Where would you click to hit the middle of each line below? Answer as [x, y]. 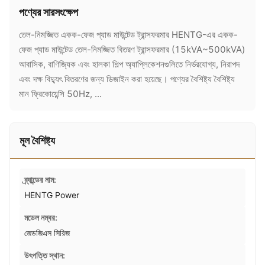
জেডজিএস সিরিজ [47, 233]
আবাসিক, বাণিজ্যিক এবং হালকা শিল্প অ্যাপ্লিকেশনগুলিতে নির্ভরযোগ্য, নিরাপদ [129, 64]
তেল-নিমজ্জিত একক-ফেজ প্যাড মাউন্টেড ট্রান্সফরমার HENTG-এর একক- [128, 35]
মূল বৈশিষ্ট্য [37, 140]
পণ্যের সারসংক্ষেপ [49, 12]
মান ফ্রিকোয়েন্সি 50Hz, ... [60, 94]
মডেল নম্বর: [41, 217]
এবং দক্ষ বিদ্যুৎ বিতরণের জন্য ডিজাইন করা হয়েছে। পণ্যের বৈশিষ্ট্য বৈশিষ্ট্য [127, 79]
